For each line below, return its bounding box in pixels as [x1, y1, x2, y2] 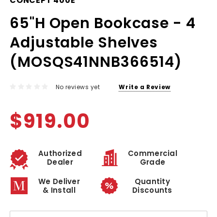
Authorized [38, 148, 82, 159]
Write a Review [119, 83, 170, 92]
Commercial [128, 148, 177, 159]
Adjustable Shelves [10, 32, 158, 53]
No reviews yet [55, 83, 100, 92]
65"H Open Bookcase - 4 [10, 13, 196, 34]
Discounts [132, 185, 172, 196]
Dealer [47, 157, 73, 168]
